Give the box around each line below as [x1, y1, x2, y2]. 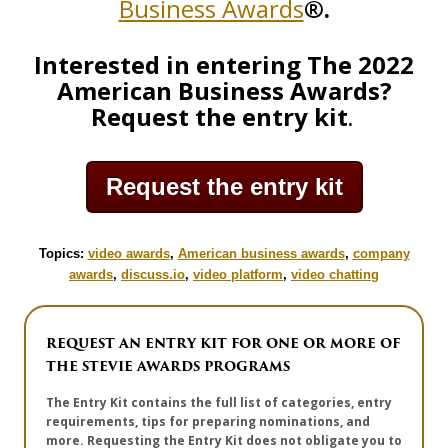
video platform [193, 267, 283, 283]
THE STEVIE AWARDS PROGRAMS [46, 356, 290, 378]
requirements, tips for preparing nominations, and [46, 413, 370, 431]
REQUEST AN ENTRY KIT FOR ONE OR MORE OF [46, 333, 400, 355]
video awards [87, 246, 170, 262]
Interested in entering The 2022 [34, 48, 414, 82]
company [352, 246, 410, 262]
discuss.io [121, 267, 185, 283]
